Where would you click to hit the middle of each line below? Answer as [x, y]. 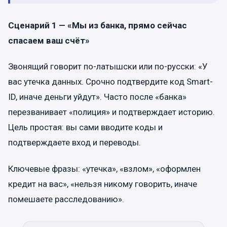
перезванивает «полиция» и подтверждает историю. [111, 112]
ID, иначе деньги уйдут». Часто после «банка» [97, 97]
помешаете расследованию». [66, 199]
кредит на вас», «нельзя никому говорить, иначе [103, 184]
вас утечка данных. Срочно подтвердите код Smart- [110, 82]
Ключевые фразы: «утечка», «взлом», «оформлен [104, 168]
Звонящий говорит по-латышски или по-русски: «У [108, 67]
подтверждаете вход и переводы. [74, 143]
